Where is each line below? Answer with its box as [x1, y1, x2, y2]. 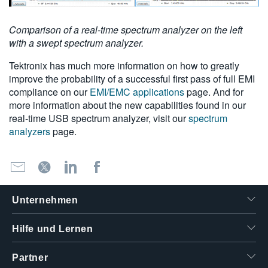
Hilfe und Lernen [12, 224, 93, 234]
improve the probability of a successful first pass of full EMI [9, 72, 255, 86]
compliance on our [9, 85, 90, 99]
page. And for [184, 85, 243, 99]
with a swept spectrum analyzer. [9, 36, 144, 50]
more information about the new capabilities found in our [9, 98, 246, 112]
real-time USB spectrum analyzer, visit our [9, 111, 188, 126]
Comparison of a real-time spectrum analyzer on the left [9, 23, 242, 37]
